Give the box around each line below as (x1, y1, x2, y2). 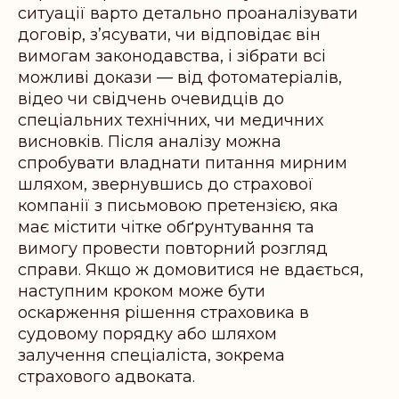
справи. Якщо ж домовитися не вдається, (18, 260, 363, 281)
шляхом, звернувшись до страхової (18, 175, 313, 195)
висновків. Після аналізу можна (18, 132, 281, 152)
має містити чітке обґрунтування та (18, 217, 314, 238)
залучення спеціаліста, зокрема (18, 346, 285, 366)
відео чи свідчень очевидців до (18, 89, 284, 110)
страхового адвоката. (18, 367, 195, 387)
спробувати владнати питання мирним (18, 153, 347, 174)
